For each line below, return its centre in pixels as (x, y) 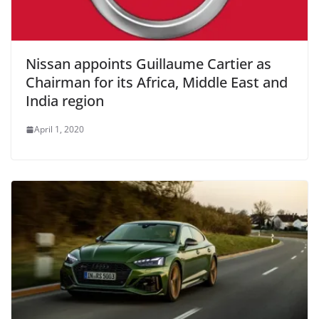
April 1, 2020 (59, 130)
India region (65, 101)
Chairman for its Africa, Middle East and (157, 83)
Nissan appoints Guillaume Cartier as (148, 64)
